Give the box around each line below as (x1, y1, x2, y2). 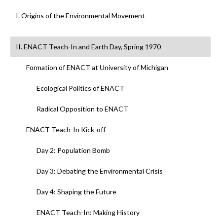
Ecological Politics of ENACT (36, 84, 124, 93)
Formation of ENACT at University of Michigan (26, 63, 168, 72)
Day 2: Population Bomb (36, 146, 110, 155)
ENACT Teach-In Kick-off (26, 125, 106, 134)
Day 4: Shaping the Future (36, 187, 116, 196)
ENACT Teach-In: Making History (36, 208, 140, 217)
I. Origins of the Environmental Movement (15, 11, 145, 20)
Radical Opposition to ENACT (36, 105, 128, 113)
